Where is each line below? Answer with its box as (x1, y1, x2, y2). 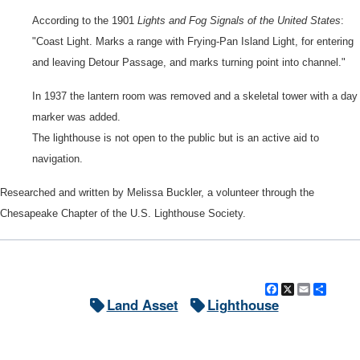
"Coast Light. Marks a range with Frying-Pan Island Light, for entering (32, 35, 354, 48)
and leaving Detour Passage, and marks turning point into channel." (32, 56, 346, 69)
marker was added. (32, 111, 121, 124)
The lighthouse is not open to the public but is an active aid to (32, 132, 319, 145)
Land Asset (106, 295, 178, 315)
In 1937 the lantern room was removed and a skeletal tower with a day (32, 90, 358, 103)
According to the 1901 (32, 14, 137, 27)
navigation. (32, 153, 83, 166)
